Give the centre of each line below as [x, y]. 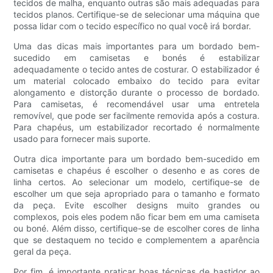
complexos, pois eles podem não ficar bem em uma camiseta [136, 217]
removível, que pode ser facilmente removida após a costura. [136, 116]
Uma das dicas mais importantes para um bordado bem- [136, 46]
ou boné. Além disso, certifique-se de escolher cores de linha [136, 229]
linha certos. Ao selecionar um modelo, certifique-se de [136, 182]
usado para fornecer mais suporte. [82, 139]
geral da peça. [43, 252]
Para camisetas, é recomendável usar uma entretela [136, 104]
